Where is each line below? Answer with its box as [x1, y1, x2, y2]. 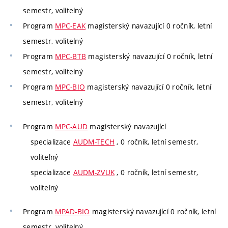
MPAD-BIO [55, 207, 90, 217]
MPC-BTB [55, 51, 87, 62]
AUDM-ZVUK [73, 167, 115, 177]
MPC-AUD [55, 121, 88, 131]
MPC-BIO [55, 82, 85, 92]
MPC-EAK [55, 21, 86, 31]
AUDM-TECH [73, 136, 115, 147]
